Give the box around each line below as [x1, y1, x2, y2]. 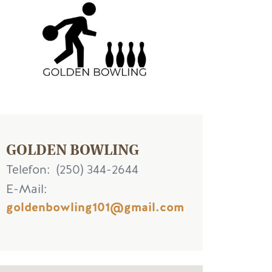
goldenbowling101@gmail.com [6, 199, 184, 216]
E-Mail [6, 180, 44, 197]
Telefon [6, 161, 47, 178]
